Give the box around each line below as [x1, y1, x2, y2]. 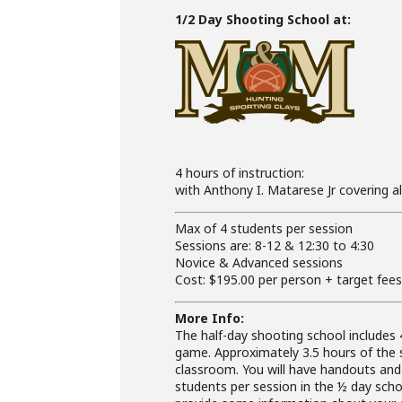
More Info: [175, 310, 245, 327]
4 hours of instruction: [175, 164, 305, 181]
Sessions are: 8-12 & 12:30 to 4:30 [175, 237, 375, 254]
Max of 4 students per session [175, 220, 354, 237]
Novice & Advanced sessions [175, 254, 344, 271]
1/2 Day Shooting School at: [175, 11, 352, 28]
